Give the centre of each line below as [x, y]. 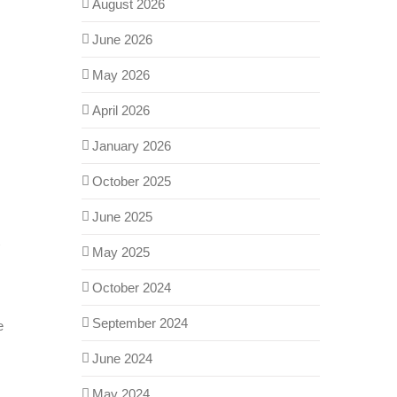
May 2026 [121, 74]
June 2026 [122, 39]
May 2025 [121, 252]
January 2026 [131, 145]
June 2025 [122, 216]
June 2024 [122, 358]
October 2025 [131, 181]
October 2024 [131, 287]
